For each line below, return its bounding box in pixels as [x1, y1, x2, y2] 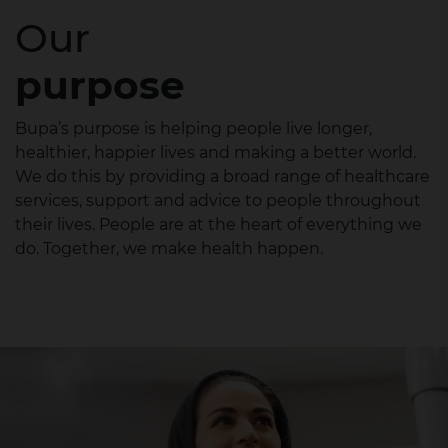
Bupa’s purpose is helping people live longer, [15, 119, 372, 138]
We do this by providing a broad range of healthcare [15, 167, 430, 186]
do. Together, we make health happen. [15, 239, 323, 258]
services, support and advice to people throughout [15, 191, 421, 210]
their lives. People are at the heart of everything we [15, 215, 422, 234]
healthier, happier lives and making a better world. [15, 143, 416, 162]
